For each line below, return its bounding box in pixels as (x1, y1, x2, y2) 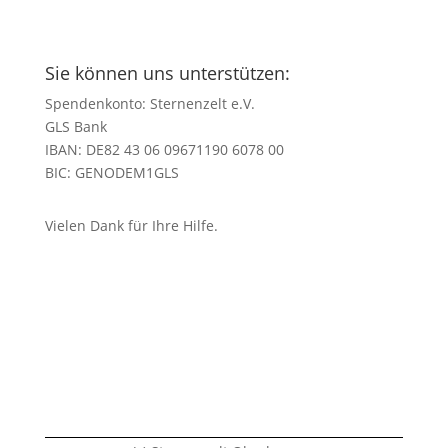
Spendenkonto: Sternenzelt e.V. (44, 93, 255, 113)
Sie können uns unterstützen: (44, 60, 290, 85)
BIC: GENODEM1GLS (44, 162, 179, 182)
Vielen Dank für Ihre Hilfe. (44, 215, 218, 235)
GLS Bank (44, 116, 107, 136)
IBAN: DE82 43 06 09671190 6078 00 (44, 139, 284, 159)
